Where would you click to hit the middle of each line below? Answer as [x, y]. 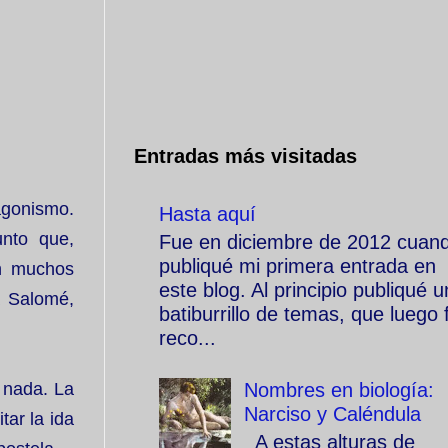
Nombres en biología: [339, 390]
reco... [187, 338]
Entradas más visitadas [245, 156]
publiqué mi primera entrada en [297, 266]
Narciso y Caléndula [332, 414]
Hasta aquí [207, 214]
